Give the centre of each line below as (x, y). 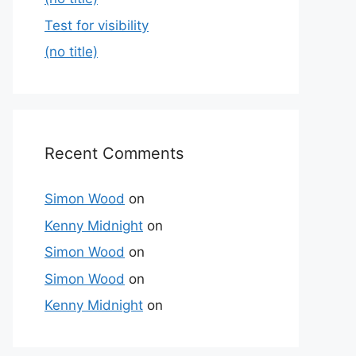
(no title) (71, 52)
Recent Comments (114, 153)
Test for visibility (97, 25)
